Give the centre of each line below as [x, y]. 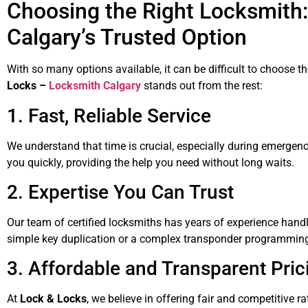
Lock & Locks [53, 299]
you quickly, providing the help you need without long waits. [151, 162]
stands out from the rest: [202, 86]
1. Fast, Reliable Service [109, 115]
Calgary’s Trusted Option [127, 37]
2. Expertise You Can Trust [120, 192]
